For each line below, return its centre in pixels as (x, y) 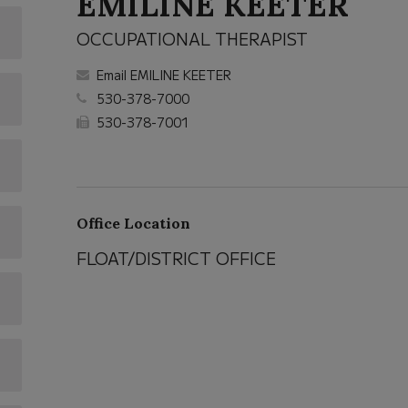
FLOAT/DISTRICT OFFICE (176, 258)
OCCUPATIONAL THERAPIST (192, 38)
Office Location (133, 223)
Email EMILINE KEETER (163, 75)
